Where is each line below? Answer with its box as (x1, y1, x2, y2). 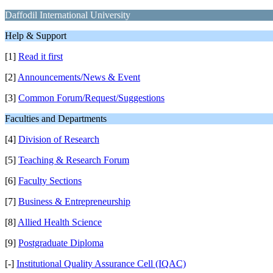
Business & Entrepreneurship (18, 196, 130, 207)
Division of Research (18, 134, 99, 144)
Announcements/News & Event (18, 72, 140, 82)
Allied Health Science (18, 217, 102, 227)
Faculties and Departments (5, 113, 107, 124)
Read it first (18, 51, 63, 62)
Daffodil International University (5, 10, 130, 20)
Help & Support (5, 30, 66, 41)
